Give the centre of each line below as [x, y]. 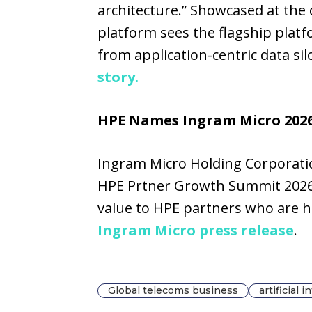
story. [118, 77]
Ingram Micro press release [196, 230]
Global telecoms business [173, 290]
